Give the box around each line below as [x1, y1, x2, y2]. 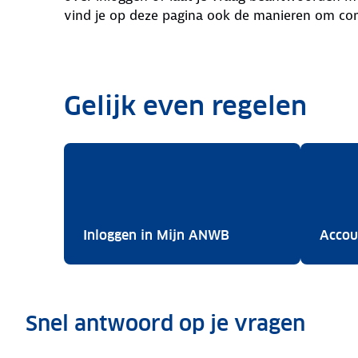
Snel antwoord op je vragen [26, 310, 305, 336]
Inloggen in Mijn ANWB [83, 227, 229, 244]
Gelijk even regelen [64, 89, 307, 122]
